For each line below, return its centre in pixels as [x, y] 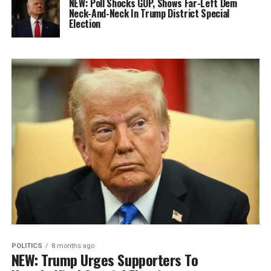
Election [85, 24]
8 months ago [73, 246]
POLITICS [27, 246]
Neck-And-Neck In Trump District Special [149, 13]
